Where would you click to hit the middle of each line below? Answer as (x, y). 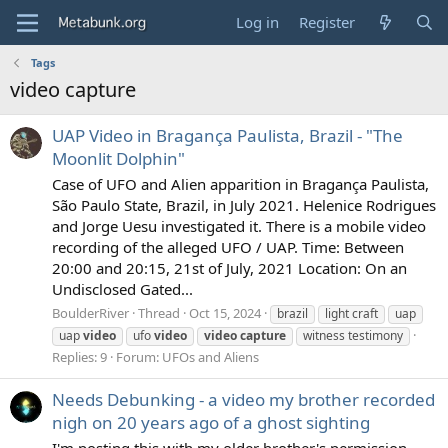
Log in (258, 22)
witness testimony (353, 335)
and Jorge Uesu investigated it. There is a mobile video (239, 226)
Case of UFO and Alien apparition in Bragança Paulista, (240, 184)
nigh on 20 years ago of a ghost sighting (211, 423)
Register (327, 22)
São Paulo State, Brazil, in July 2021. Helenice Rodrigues (244, 205)
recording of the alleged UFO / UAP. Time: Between (228, 247)
